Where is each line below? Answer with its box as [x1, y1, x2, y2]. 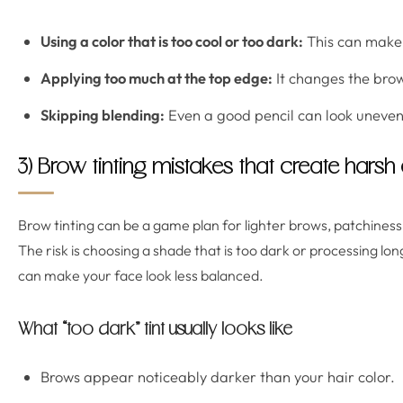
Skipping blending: [40, 105, 165, 124]
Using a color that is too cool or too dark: [40, 31, 303, 50]
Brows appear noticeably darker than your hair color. [40, 367, 395, 386]
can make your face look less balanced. [18, 266, 264, 284]
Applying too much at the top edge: [40, 68, 273, 87]
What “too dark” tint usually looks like [18, 321, 292, 339]
